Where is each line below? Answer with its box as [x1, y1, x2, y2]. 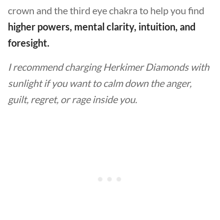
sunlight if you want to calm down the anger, [8, 77, 192, 89]
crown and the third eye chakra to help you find [8, 4, 204, 16]
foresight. [8, 37, 52, 49]
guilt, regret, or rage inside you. [8, 93, 139, 105]
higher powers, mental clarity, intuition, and [8, 21, 195, 32]
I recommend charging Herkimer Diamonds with [8, 61, 209, 73]
